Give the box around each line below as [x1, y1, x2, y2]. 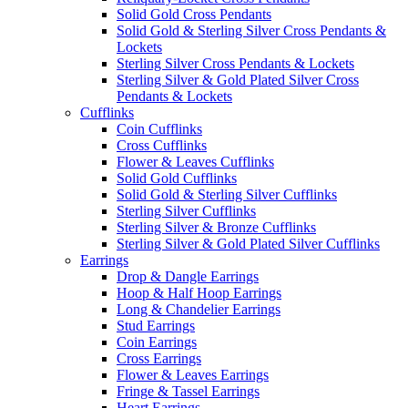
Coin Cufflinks [117, 120, 202, 137]
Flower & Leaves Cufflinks [117, 153, 274, 169]
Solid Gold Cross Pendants [117, 5, 271, 22]
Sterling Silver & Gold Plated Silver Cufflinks [117, 235, 380, 251]
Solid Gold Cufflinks [117, 169, 237, 186]
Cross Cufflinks [117, 137, 207, 153]
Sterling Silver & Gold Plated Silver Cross [117, 71, 359, 87]
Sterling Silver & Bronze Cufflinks [117, 219, 316, 235]
